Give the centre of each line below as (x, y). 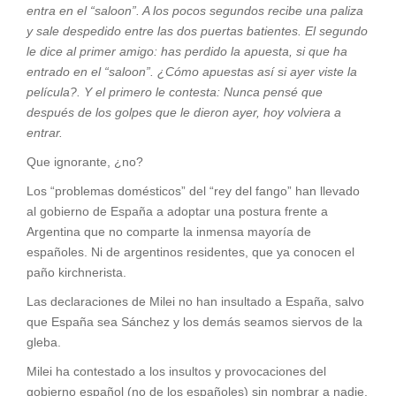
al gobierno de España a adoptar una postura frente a (177, 211)
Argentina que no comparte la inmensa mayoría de (169, 231)
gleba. (44, 342)
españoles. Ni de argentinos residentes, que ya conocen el (190, 251)
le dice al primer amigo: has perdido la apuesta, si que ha (187, 51)
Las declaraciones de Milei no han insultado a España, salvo (195, 301)
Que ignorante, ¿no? (85, 161)
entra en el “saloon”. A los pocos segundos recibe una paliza (195, 10)
